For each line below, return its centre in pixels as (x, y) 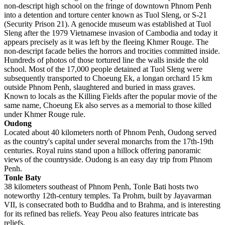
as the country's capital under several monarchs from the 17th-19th (109, 141)
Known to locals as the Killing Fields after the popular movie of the (110, 96)
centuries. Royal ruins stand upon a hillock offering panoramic (102, 150)
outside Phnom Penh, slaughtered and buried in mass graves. (100, 87)
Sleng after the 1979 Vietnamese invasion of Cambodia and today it (111, 33)
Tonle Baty (23, 177)
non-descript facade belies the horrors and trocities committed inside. (112, 51)
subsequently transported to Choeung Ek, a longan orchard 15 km (108, 78)
